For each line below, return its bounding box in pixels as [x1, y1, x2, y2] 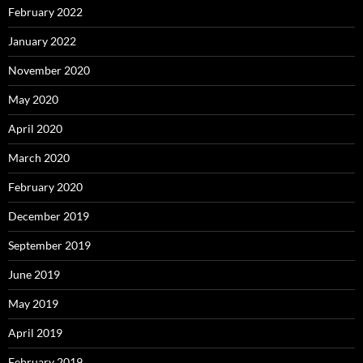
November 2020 [8, 62, 90, 77]
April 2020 [8, 121, 62, 135]
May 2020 [8, 92, 58, 106]
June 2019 [8, 267, 60, 281]
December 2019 [8, 208, 89, 223]
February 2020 [8, 179, 83, 194]
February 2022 [8, 4, 83, 19]
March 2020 [8, 150, 70, 164]
